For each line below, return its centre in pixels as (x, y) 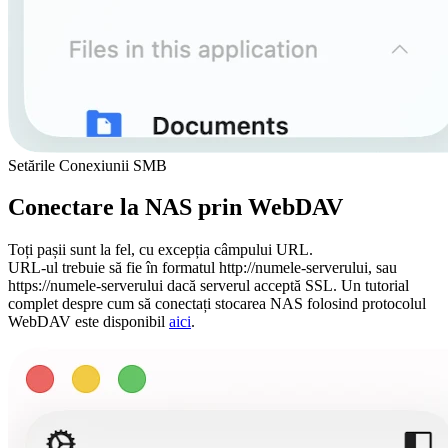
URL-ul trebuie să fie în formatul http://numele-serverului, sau (202, 268)
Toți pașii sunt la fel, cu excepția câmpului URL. (160, 250)
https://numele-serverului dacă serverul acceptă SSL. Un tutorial (208, 286)
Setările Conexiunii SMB (87, 165)
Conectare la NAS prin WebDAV (175, 207)
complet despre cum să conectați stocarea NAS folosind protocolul (217, 304)
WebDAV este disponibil (88, 322)
